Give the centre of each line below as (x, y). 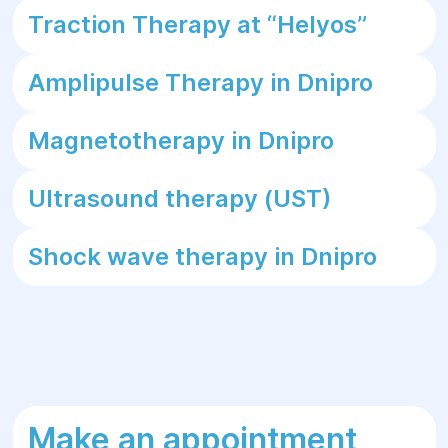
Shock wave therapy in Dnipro (202, 256)
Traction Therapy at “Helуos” (197, 24)
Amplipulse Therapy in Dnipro (200, 82)
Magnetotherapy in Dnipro (180, 140)
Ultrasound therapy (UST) (179, 198)
